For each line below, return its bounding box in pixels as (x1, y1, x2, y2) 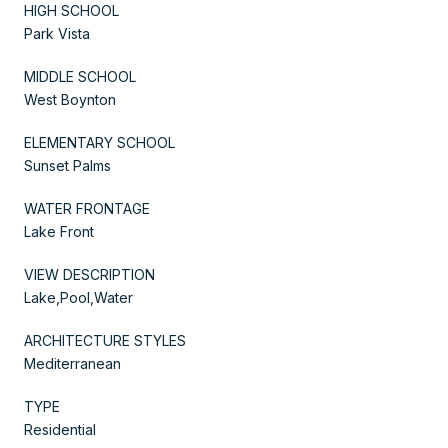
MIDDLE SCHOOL (24, 67, 136, 85)
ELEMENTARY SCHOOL (24, 133, 175, 151)
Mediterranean (24, 354, 121, 372)
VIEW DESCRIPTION (24, 265, 155, 283)
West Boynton (24, 90, 116, 108)
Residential (24, 420, 96, 438)
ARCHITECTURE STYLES (24, 331, 186, 349)
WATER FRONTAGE (24, 199, 150, 217)
